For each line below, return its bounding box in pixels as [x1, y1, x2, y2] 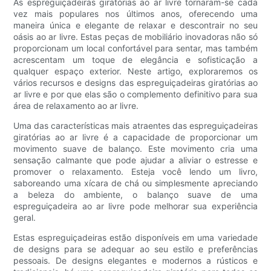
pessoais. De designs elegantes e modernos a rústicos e [13, 255, 258, 266]
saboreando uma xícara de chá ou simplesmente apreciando [13, 178, 258, 189]
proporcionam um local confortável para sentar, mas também [13, 43, 258, 54]
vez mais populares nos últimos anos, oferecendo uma [13, 8, 258, 19]
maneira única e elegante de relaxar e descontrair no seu [13, 20, 258, 31]
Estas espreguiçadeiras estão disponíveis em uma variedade [13, 232, 258, 243]
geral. [13, 212, 36, 223]
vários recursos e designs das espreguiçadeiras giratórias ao [13, 77, 258, 88]
